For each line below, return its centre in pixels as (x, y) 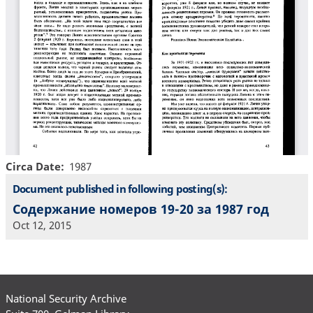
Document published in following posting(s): (120, 188)
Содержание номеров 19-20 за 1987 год (140, 209)
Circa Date (33, 166)
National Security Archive (66, 298)
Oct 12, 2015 (42, 225)
